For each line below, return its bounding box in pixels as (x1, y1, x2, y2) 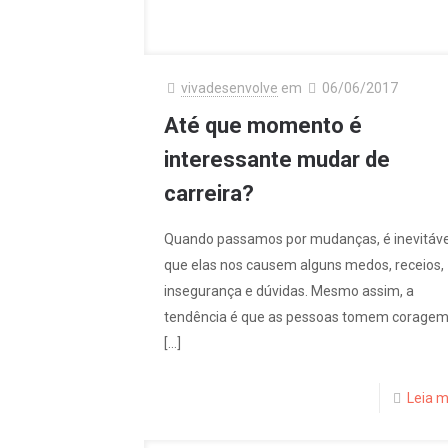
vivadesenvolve (180, 79, 278, 96)
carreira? (163, 180, 254, 206)
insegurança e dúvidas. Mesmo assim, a (163, 282, 414, 299)
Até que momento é (163, 112, 362, 138)
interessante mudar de (163, 146, 390, 172)
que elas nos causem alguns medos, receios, (163, 256, 444, 273)
